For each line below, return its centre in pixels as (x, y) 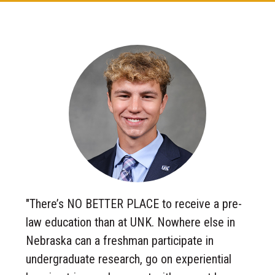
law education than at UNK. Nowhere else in (131, 222)
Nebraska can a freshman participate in (120, 240)
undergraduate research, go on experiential (129, 259)
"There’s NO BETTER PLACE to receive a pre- (134, 203)
